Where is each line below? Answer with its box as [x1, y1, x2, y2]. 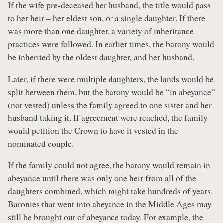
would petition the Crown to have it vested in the [8, 124, 178, 136]
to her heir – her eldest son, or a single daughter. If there [8, 11, 205, 24]
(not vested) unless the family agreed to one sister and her [8, 98, 212, 111]
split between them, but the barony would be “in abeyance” [8, 85, 215, 98]
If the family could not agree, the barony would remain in [8, 159, 210, 171]
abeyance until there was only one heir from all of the [8, 172, 196, 184]
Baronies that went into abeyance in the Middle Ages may [8, 198, 212, 210]
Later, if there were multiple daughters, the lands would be [8, 72, 214, 85]
